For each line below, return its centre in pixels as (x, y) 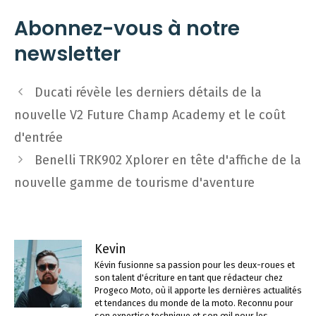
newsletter (67, 54)
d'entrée (38, 138)
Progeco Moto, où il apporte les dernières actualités (198, 290)
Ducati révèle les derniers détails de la (148, 92)
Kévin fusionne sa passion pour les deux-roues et (195, 265)
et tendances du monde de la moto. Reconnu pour (194, 303)
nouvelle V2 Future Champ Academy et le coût (150, 115)
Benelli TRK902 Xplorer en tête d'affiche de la (168, 160)
